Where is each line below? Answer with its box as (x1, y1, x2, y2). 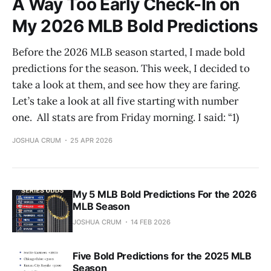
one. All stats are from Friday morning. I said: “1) (12, 110, 239, 124)
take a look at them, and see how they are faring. (12, 77, 240, 91)
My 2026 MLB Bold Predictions (12, 15, 258, 36)
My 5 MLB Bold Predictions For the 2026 (73, 188, 257, 200)
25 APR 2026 (70, 135, 113, 145)
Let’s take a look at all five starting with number (12, 94, 238, 108)
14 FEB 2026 (131, 217, 171, 226)
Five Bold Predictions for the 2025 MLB (73, 249, 252, 262)
